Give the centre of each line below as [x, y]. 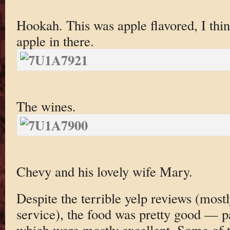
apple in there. [55, 41]
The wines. [46, 106]
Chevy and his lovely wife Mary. [104, 171]
